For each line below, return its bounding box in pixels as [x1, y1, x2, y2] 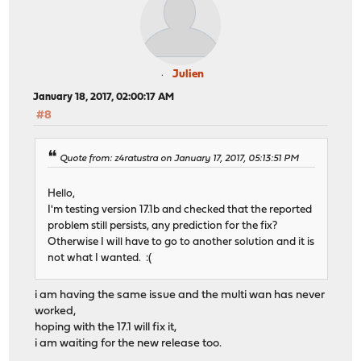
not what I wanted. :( [48, 252, 152, 263]
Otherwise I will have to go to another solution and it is [48, 236, 315, 247]
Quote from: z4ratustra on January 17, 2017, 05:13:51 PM [60, 153, 300, 164]
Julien [172, 68, 204, 81]
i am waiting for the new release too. [35, 337, 222, 350]
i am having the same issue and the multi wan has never [35, 288, 326, 301]
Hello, [48, 188, 76, 199]
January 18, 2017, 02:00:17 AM [33, 92, 175, 103]
